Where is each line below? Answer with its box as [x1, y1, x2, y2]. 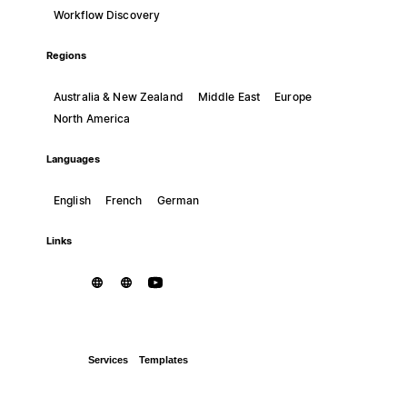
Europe [274, 89, 312, 104]
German [156, 193, 200, 207]
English [53, 193, 91, 207]
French [104, 193, 143, 207]
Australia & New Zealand [53, 89, 184, 104]
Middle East [197, 89, 261, 104]
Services [87, 354, 128, 366]
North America [53, 111, 131, 125]
